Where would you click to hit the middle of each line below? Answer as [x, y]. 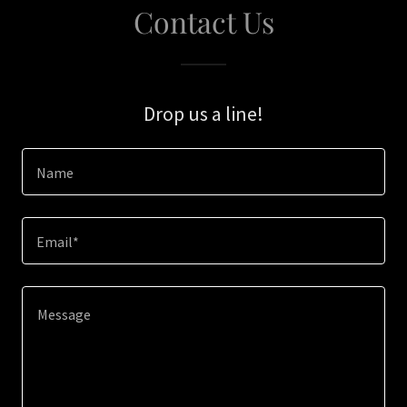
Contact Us [203, 21]
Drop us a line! [203, 114]
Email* [58, 242]
